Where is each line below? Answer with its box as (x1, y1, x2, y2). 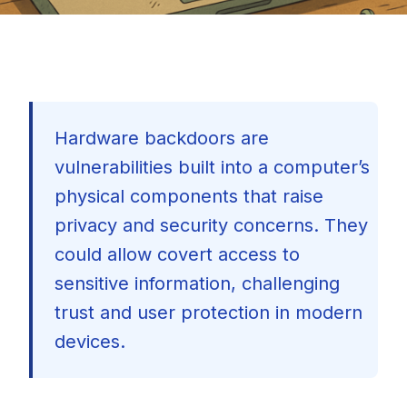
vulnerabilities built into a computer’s (55, 156, 370, 178)
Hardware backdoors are (55, 127, 269, 149)
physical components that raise (55, 185, 323, 207)
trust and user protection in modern (55, 302, 362, 323)
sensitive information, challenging (55, 273, 340, 294)
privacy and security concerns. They (55, 214, 368, 236)
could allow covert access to (55, 243, 300, 265)
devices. (55, 331, 125, 352)
